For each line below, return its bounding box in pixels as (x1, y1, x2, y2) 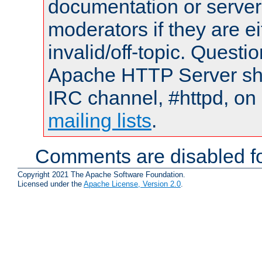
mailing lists (48, 109, 151, 132)
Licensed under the (18, 180, 84, 189)
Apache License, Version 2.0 (84, 180, 181, 189)
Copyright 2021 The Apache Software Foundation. (18, 170, 185, 180)
